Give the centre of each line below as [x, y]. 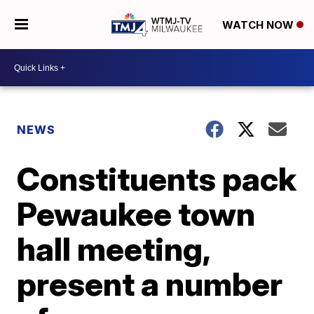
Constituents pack [157, 179]
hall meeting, [114, 249]
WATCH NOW [259, 25]
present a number [150, 284]
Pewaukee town [136, 214]
